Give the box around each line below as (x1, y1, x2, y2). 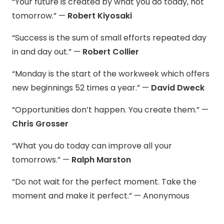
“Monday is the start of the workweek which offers (12, 68, 209, 80)
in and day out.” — (12, 46, 82, 58)
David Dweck (151, 82, 204, 94)
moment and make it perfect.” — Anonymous (12, 190, 189, 202)
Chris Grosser (12, 118, 68, 130)
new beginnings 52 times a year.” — (12, 82, 151, 94)
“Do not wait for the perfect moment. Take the (12, 176, 196, 188)
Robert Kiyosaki (67, 10, 132, 22)
